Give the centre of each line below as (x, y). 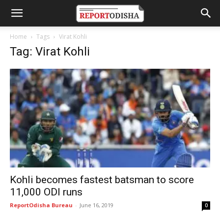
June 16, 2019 (96, 205)
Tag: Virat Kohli (50, 52)
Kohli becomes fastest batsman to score (102, 180)
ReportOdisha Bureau (41, 205)
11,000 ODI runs (46, 192)
